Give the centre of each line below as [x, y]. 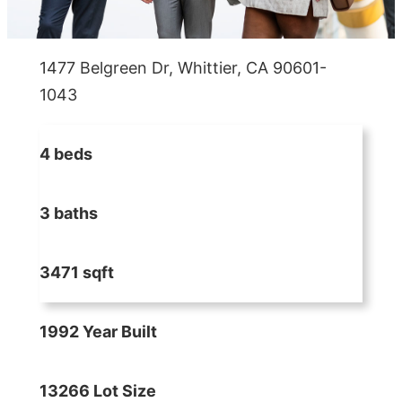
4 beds [66, 154]
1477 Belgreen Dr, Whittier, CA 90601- [183, 68]
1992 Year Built [98, 332]
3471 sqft [77, 273]
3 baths [69, 214]
